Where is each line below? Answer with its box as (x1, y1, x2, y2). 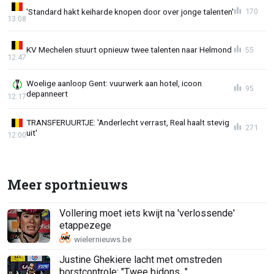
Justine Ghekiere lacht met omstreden (59, 254, 222, 266)
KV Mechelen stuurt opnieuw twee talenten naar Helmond (26, 45, 232, 55)
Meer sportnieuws (7, 175, 128, 193)
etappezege (59, 220, 111, 232)
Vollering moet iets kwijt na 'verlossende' (59, 207, 235, 220)
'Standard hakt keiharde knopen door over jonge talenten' (26, 6, 234, 17)
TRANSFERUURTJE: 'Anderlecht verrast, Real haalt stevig (26, 117, 229, 128)
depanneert (26, 89, 68, 99)
